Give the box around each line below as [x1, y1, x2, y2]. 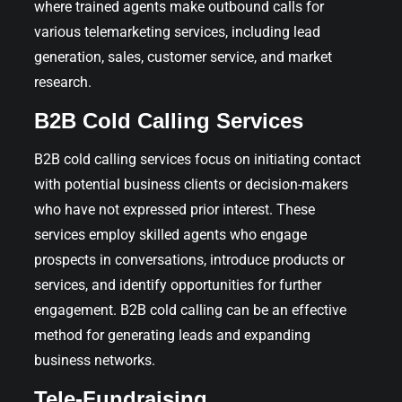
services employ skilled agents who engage [34, 225, 307, 243]
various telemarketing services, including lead [34, 22, 320, 40]
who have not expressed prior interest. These [34, 200, 315, 218]
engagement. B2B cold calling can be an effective [34, 301, 346, 319]
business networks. [34, 351, 155, 369]
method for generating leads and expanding [34, 326, 310, 344]
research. [34, 73, 92, 91]
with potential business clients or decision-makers [34, 175, 348, 193]
